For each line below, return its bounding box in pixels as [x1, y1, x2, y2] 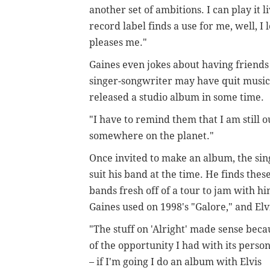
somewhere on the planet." [89, 130, 214, 142]
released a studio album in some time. [89, 91, 266, 103]
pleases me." [89, 36, 147, 48]
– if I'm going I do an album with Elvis [89, 256, 262, 268]
